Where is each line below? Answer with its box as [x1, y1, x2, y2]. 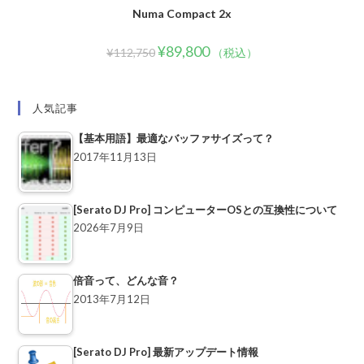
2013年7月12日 [73, 292, 151, 305]
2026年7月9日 [73, 221, 145, 235]
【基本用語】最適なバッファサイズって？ [73, 132, 275, 145]
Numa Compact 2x [132, 6, 232, 20]
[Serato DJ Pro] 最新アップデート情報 [73, 344, 259, 358]
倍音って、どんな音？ [73, 274, 180, 287]
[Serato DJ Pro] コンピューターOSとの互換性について [73, 202, 338, 216]
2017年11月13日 [73, 149, 158, 163]
